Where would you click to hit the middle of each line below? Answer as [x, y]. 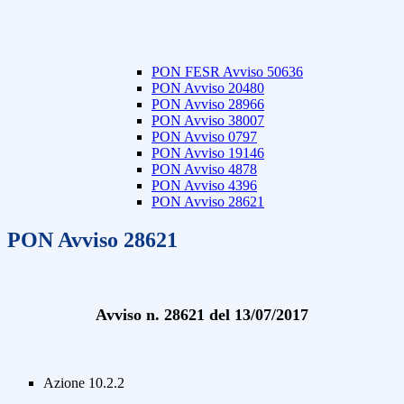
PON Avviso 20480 [208, 88]
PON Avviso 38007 [208, 121]
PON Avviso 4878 [204, 170]
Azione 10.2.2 [84, 382]
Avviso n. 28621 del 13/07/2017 [202, 315]
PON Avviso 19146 [208, 153]
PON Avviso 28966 [208, 105]
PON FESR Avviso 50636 [227, 72]
